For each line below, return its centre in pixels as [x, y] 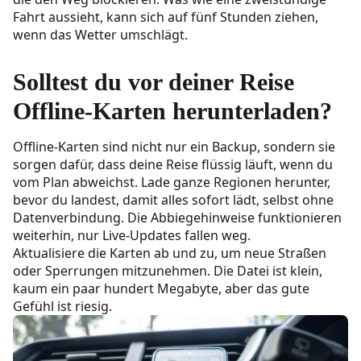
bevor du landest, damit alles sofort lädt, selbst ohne [173, 200]
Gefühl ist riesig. [62, 307]
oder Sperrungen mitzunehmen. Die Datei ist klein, [168, 271]
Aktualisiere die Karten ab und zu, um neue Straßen [170, 253]
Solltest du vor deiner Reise [154, 82]
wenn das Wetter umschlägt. [102, 35]
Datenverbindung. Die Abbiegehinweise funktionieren [177, 218]
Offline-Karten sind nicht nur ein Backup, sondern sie [174, 147]
